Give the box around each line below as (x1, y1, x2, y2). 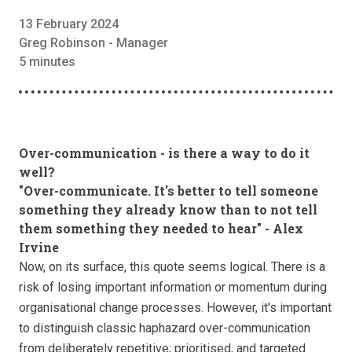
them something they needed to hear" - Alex (19, 220, 303, 237)
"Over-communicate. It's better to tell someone (19, 182, 318, 200)
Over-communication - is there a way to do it (19, 145, 310, 162)
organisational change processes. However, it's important (19, 300, 332, 316)
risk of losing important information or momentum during (19, 280, 327, 295)
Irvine (19, 239, 59, 256)
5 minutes (19, 54, 75, 70)
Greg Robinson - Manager (19, 35, 168, 51)
